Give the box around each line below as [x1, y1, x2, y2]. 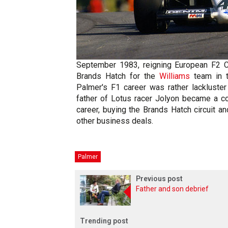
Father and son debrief [136, 185, 209, 193]
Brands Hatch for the [76, 71, 159, 81]
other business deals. [76, 116, 153, 126]
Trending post [80, 217, 128, 225]
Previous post [136, 175, 183, 183]
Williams [159, 71, 190, 81]
